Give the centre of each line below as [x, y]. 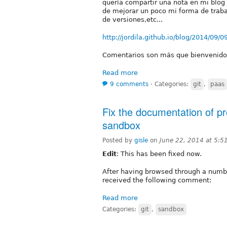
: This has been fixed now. [159, 154]
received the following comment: [157, 180]
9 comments [129, 84]
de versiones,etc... [133, 19]
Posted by [118, 140]
